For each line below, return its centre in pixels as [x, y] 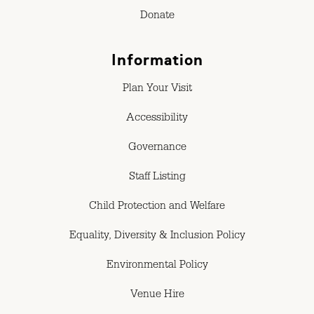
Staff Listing [157, 178]
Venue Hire [157, 295]
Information [157, 60]
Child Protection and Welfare [157, 207]
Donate [157, 16]
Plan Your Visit [157, 89]
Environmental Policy [157, 266]
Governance [157, 148]
